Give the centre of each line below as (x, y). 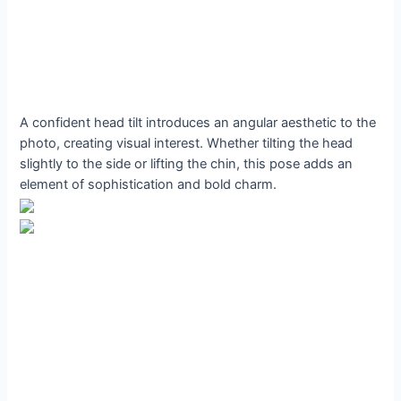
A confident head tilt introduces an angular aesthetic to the (198, 122)
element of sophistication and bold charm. (149, 184)
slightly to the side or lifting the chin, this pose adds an (187, 163)
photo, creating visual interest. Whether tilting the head (187, 143)
